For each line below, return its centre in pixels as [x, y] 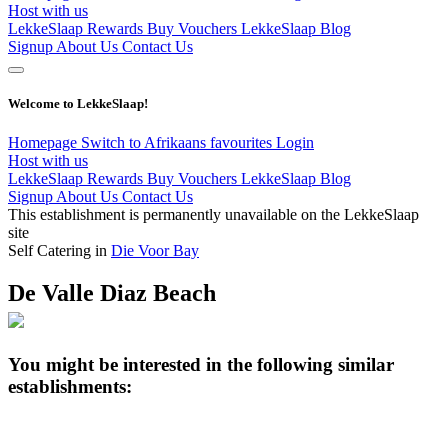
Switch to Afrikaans [145, 142]
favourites [243, 142]
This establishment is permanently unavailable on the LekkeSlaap [213, 214]
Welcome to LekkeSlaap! [78, 103]
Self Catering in [59, 250]
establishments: [70, 386]
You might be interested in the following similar [201, 364]
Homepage [44, 142]
